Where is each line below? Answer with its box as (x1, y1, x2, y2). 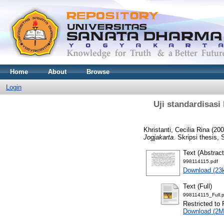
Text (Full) (183, 182, 212, 190)
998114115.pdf (183, 158, 218, 164)
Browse (86, 68, 109, 75)
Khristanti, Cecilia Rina (143, 125, 209, 133)
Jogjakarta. (143, 133, 175, 141)
